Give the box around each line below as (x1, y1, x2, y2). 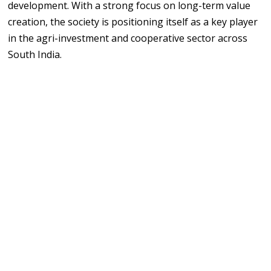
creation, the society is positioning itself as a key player (8, 15, 258, 28)
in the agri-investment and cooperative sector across (8, 31, 248, 45)
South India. (8, 47, 62, 61)
